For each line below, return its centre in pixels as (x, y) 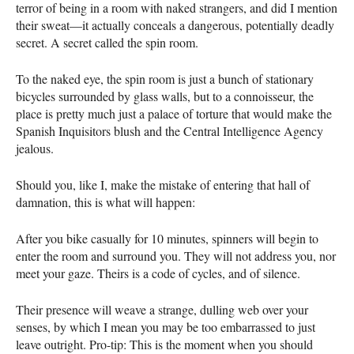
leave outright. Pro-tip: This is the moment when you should (164, 344)
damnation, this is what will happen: (105, 201)
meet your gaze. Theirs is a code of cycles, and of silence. (158, 273)
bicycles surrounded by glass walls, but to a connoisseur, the (165, 96)
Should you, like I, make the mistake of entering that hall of (163, 184)
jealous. (35, 148)
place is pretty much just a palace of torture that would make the (174, 113)
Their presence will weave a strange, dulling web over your (162, 309)
